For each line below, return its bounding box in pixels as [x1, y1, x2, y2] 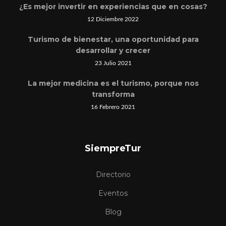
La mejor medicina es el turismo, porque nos [27, 79, 199, 88]
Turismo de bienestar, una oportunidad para [27, 35, 199, 44]
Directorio [95, 170, 131, 179]
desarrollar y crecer [76, 46, 150, 55]
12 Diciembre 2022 [87, 16, 139, 22]
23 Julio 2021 [94, 60, 132, 66]
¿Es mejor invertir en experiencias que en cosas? [19, 2, 207, 11]
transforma [91, 90, 135, 99]
